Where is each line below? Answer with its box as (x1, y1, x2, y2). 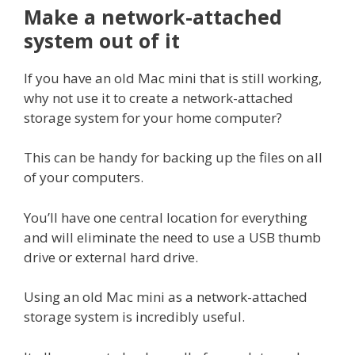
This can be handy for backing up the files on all (24, 148, 323, 167)
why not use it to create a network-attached (24, 88, 293, 107)
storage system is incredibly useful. (24, 307, 245, 326)
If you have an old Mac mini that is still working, (24, 68, 322, 87)
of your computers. (24, 168, 143, 187)
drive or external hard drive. (24, 247, 198, 266)
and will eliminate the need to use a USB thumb (24, 227, 321, 246)
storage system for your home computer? (24, 108, 282, 127)
